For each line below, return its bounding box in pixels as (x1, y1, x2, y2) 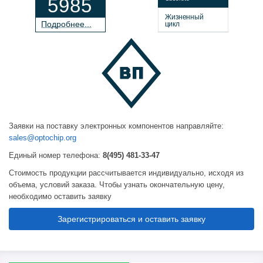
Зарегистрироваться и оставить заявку (58, 214, 205, 224)
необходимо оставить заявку (9, 191, 112, 201)
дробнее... (51, 19, 92, 29)
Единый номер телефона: (9, 150, 103, 160)
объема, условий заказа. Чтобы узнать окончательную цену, (9, 180, 225, 189)
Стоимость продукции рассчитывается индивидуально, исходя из (9, 168, 244, 177)
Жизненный (164, 12, 204, 21)
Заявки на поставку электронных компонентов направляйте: (9, 122, 224, 131)
